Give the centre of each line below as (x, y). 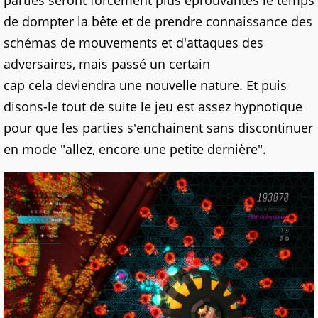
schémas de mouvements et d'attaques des (133, 42)
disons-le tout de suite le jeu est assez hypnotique (153, 106)
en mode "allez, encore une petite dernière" (133, 149)
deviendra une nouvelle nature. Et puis (170, 85)
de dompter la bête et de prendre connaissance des (158, 21)
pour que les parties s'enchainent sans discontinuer (158, 127)
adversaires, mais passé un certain (107, 64)
